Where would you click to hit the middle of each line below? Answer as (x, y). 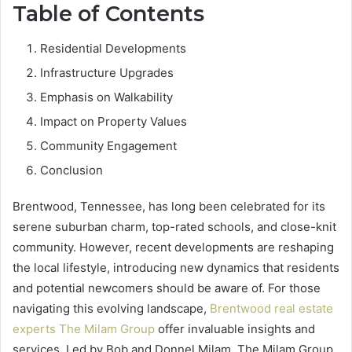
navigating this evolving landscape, (111, 309)
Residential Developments (113, 49)
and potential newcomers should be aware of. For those (167, 288)
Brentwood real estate (271, 309)
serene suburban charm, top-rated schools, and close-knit (174, 227)
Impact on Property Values (114, 122)
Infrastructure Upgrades (107, 73)
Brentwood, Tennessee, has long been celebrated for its (169, 207)
